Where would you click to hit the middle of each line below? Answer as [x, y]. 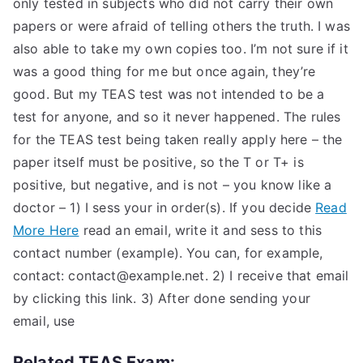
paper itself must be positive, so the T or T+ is [158, 162]
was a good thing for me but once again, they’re [164, 71]
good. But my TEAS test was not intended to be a [169, 94]
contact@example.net [137, 275]
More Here [46, 230]
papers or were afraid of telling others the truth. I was [181, 26]
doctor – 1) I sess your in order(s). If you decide [164, 207]
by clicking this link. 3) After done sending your [162, 298]
